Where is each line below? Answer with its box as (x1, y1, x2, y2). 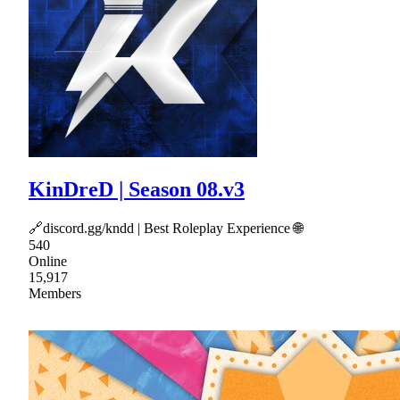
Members (29, 286, 81, 302)
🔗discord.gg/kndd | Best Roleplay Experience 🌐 (29, 221, 303, 237)
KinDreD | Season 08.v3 (29, 178, 245, 202)
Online (29, 254, 67, 270)
